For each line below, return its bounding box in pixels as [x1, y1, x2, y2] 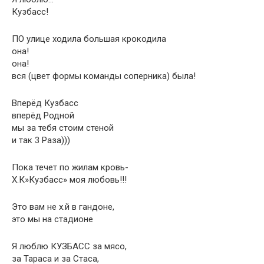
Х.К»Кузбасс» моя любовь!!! [12, 174, 127, 185]
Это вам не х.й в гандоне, [12, 202, 114, 212]
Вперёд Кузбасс [12, 98, 78, 108]
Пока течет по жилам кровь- [12, 162, 128, 173]
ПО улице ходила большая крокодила [12, 34, 166, 44]
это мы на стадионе [12, 214, 93, 225]
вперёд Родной [12, 110, 74, 121]
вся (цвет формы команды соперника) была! [12, 71, 196, 81]
